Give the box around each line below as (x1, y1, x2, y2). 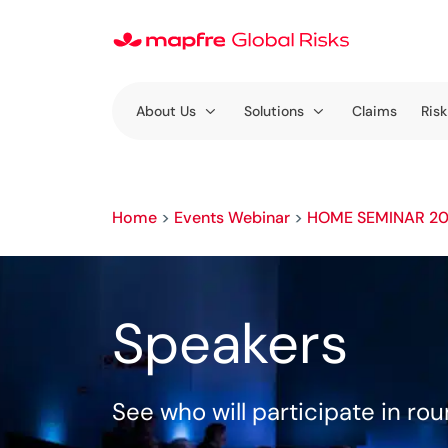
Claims (352, 102, 397, 120)
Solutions (244, 102, 304, 120)
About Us (136, 102, 196, 120)
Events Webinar (174, 207, 290, 228)
